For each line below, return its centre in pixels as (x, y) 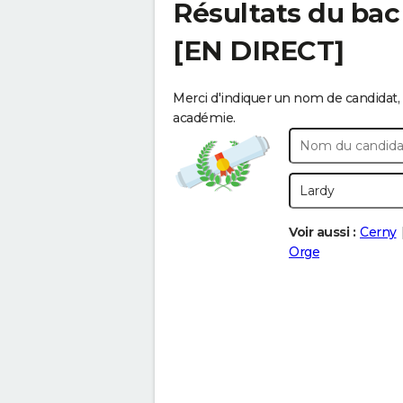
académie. (204, 118)
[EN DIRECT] (259, 51)
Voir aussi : (322, 232)
